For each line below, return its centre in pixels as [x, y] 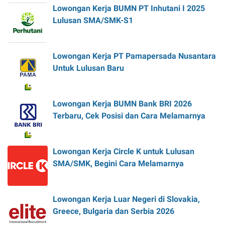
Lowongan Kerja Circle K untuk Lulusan [124, 151]
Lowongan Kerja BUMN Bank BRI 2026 [122, 103]
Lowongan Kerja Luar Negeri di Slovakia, [126, 199]
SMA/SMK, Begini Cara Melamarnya [118, 163]
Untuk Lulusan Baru [88, 68]
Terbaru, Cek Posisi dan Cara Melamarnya [129, 116]
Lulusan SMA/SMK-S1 [93, 20]
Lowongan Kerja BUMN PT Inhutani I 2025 [129, 8]
